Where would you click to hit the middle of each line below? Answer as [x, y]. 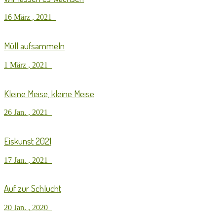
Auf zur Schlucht [33, 188]
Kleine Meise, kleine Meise [49, 93]
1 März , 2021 [28, 65]
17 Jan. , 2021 [28, 160]
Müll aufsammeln [34, 46]
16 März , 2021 [30, 17]
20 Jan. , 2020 [28, 208]
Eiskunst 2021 [28, 141]
